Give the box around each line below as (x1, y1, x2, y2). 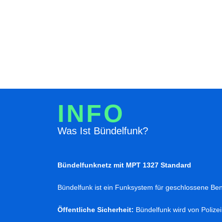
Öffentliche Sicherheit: (57, 206, 134, 214)
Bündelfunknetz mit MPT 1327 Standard (57, 161, 191, 169)
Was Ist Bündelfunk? (57, 125, 148, 137)
